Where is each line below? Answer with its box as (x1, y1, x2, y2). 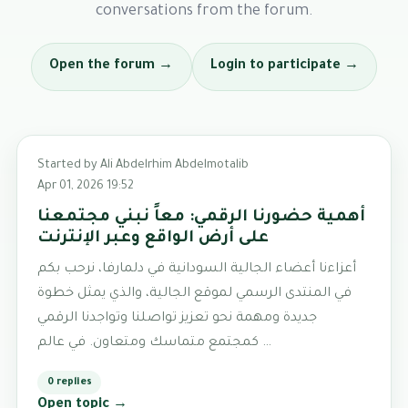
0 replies (46, 377, 92, 388)
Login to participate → (209, 59, 359, 75)
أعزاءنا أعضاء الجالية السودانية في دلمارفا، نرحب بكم (37, 261, 357, 277)
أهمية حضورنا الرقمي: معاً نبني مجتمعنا (37, 208, 366, 227)
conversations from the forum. (95, 4, 313, 21)
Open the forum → (49, 59, 174, 75)
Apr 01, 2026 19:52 (37, 180, 135, 194)
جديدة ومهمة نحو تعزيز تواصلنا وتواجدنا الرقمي (37, 311, 318, 326)
